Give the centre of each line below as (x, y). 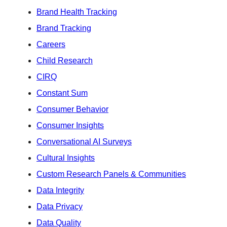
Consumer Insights (70, 125)
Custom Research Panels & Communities (111, 174)
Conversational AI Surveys (84, 141)
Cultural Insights (66, 158)
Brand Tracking (64, 28)
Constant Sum (62, 93)
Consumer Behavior (72, 109)
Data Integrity (60, 190)
